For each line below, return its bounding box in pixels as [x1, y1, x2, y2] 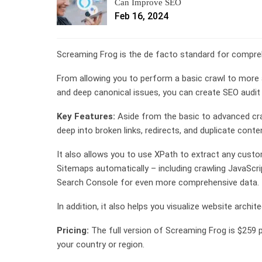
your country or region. [57, 239, 144, 250]
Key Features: [57, 111, 115, 122]
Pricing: [57, 225, 89, 236]
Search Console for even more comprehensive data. [57, 177, 259, 188]
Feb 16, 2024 [115, 10, 168, 22]
